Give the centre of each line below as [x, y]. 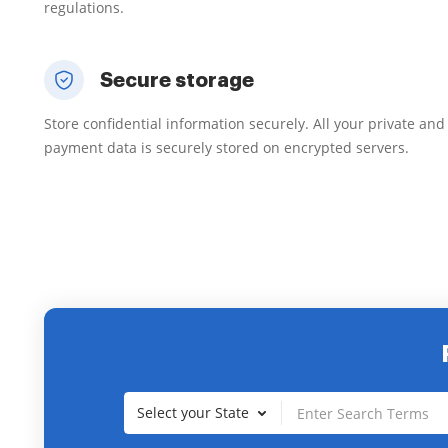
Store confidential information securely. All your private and [244, 123]
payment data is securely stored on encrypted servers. [226, 147]
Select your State [193, 412]
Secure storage [177, 80]
